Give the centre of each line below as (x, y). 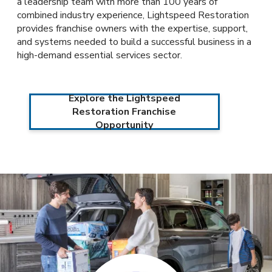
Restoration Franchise (124, 112)
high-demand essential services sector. (100, 55)
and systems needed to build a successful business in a (134, 42)
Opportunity (124, 125)
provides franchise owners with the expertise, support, (132, 29)
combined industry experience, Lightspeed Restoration (133, 15)
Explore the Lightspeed (124, 98)
